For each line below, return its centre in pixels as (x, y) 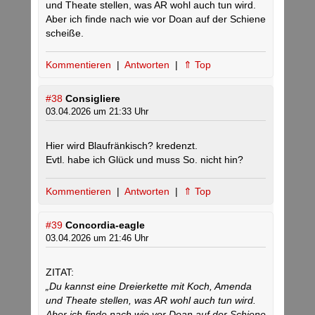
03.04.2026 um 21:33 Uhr (97, 112)
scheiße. (65, 33)
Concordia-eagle (105, 225)
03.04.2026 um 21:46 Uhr (97, 238)
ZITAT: (60, 272)
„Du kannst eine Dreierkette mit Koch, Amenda (149, 287)
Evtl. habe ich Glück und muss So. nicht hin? (144, 160)
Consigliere (93, 99)
